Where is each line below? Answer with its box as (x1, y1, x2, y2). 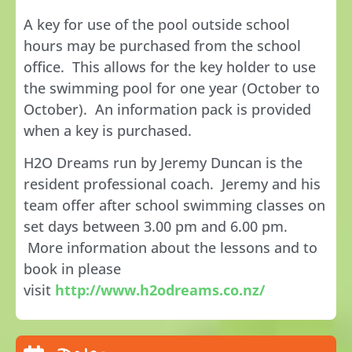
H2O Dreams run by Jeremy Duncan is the (24, 152, 302, 172)
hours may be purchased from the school (24, 35, 301, 55)
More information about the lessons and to (24, 237, 317, 257)
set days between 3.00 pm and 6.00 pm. (24, 216, 288, 236)
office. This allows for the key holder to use (24, 57, 316, 76)
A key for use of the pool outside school (24, 14, 290, 34)
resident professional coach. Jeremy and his (24, 174, 321, 193)
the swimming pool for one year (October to (24, 78, 320, 97)
